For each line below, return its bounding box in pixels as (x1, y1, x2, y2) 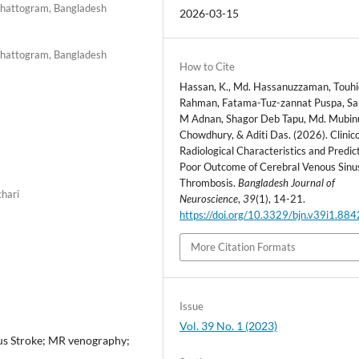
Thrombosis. (179, 176, 239, 189)
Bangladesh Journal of (238, 176, 336, 189)
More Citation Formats (191, 240, 296, 254)
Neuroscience (179, 192, 239, 205)
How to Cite (179, 60, 236, 73)
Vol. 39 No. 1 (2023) (179, 318, 278, 333)
